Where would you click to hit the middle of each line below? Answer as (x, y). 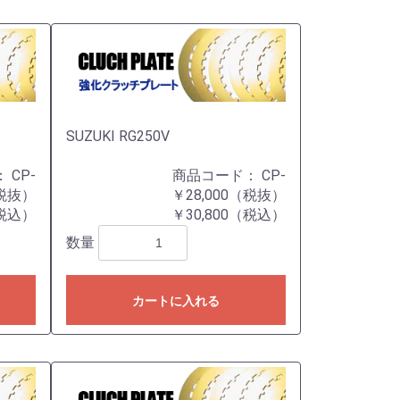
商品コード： (217, 175)
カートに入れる (175, 301)
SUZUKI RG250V (117, 136)
